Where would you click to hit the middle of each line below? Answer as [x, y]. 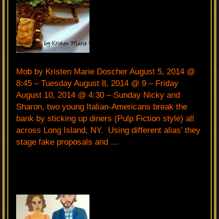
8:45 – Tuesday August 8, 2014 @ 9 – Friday [97, 83]
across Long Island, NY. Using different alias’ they [108, 130]
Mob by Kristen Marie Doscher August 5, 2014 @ [106, 71]
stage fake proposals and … [67, 142]
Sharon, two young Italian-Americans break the [102, 107]
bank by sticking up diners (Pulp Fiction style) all [105, 118]
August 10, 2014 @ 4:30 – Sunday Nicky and [98, 95]
